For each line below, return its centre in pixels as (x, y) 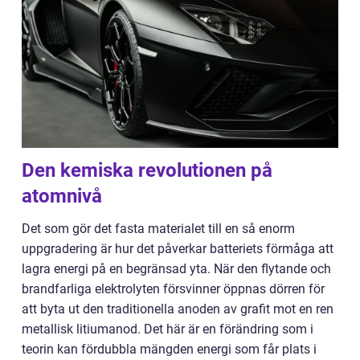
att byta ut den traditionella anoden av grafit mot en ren (178, 309)
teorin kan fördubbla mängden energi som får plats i (169, 350)
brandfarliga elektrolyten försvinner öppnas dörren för (173, 289)
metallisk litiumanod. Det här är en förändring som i (168, 329)
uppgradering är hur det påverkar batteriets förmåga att (178, 249)
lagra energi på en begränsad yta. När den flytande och (176, 269)
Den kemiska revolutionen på (147, 171)
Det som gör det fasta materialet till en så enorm (158, 229)
